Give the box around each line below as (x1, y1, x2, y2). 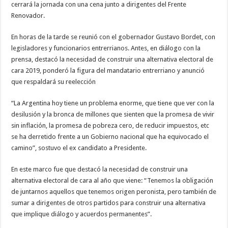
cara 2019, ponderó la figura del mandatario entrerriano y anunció (11, 66, 205, 74)
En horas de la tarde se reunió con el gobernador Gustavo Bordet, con (11, 33, 216, 41)
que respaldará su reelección (11, 77, 96, 85)
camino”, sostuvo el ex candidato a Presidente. (11, 144, 147, 152)
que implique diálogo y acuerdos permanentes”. (11, 210, 152, 218)
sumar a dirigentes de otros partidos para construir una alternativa (11, 198, 206, 207)
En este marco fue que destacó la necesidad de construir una (11, 165, 188, 173)
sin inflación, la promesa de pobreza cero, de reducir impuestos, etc (11, 121, 210, 129)
